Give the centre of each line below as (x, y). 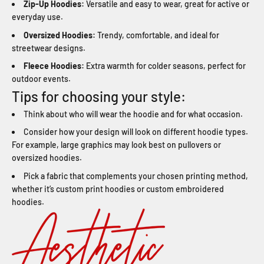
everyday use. (37, 17)
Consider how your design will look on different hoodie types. (136, 132)
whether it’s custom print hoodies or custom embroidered (118, 189)
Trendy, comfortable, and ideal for (157, 35)
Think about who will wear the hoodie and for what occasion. (133, 114)
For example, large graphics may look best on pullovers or (116, 145)
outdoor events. (41, 79)
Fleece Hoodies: (54, 66)
